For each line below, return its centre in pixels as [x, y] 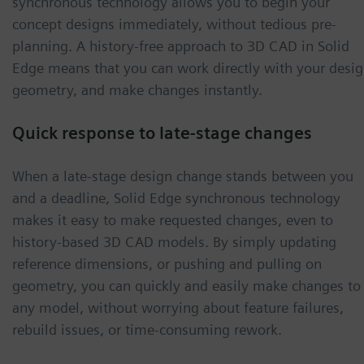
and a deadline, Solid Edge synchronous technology [176, 198]
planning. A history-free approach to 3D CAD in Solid [181, 46]
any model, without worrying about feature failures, [178, 308]
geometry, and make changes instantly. [137, 90]
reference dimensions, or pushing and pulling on [167, 264]
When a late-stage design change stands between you [183, 176]
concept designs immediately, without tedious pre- [174, 24]
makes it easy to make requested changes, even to [173, 220]
